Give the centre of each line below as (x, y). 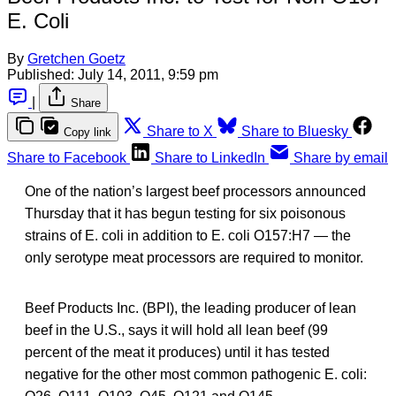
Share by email (341, 157)
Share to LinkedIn (210, 157)
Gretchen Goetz (76, 58)
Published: (41, 74)
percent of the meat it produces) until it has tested (177, 352)
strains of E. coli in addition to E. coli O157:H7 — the (188, 235)
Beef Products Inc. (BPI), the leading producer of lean (190, 308)
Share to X (180, 131)
